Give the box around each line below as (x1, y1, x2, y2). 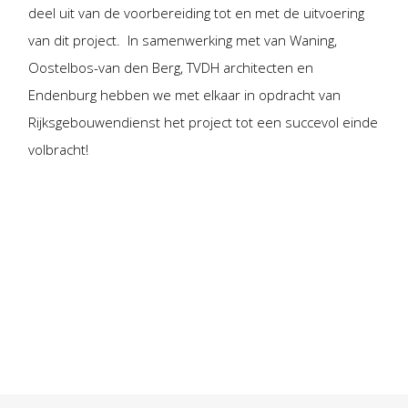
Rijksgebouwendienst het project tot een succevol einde (28, 113, 379, 132)
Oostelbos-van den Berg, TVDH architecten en (28, 58, 314, 77)
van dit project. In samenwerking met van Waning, (28, 31, 338, 50)
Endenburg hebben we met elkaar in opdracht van (28, 86, 342, 105)
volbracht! (28, 140, 89, 159)
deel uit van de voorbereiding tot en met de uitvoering (28, 4, 365, 23)
